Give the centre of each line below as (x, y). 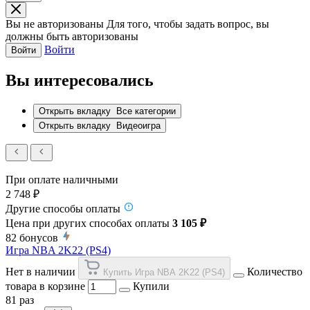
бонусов (39, 237)
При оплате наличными (62, 179)
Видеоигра (138, 125)
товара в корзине (45, 286)
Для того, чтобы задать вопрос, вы (188, 24)
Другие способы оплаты (63, 208)
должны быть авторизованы (72, 36)
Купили (151, 286)
